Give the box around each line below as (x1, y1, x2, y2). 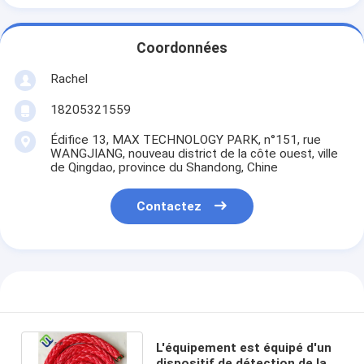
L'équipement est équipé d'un (155, 340, 331, 355)
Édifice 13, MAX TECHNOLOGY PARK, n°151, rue (50, 132, 321, 147)
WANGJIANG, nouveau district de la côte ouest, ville (50, 145, 338, 161)
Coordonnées (136, 40, 227, 57)
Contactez (136, 199, 202, 214)
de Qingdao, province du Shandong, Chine (50, 159, 278, 175)
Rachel (50, 71, 88, 86)
